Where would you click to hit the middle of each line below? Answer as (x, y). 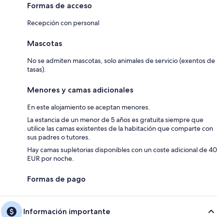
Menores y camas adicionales (80, 90)
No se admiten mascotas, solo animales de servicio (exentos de (121, 60)
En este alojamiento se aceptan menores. (89, 107)
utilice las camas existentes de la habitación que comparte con (120, 128)
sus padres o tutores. (59, 137)
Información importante (67, 211)
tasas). (37, 69)
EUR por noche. (51, 158)
